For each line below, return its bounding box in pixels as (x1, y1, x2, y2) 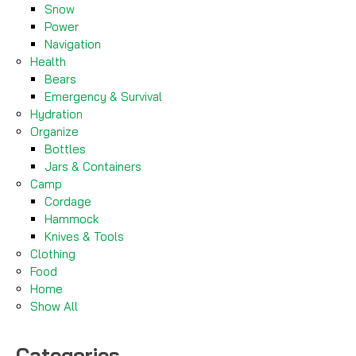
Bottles (44, 141, 86, 157)
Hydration (30, 106, 83, 122)
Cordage (44, 194, 91, 210)
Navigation (44, 37, 101, 52)
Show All (30, 299, 78, 315)
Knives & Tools (44, 229, 124, 245)
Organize (30, 124, 79, 140)
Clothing (30, 246, 75, 262)
